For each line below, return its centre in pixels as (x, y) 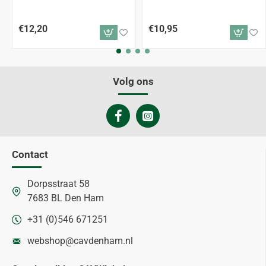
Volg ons (133, 81)
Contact (30, 154)
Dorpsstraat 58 (58, 184)
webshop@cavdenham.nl (80, 241)
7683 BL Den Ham (66, 198)
